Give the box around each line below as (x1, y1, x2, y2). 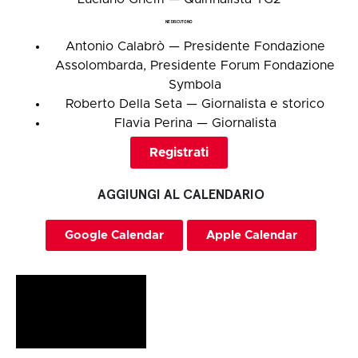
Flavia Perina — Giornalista (113, 116, 276, 129)
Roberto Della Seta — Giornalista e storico (66, 97, 324, 110)
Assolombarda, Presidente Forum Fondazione (55, 58, 335, 72)
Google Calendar (65, 229, 164, 241)
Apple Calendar (206, 229, 297, 241)
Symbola (169, 78, 221, 91)
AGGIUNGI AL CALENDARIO (97, 188, 265, 202)
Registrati (149, 145, 209, 159)
